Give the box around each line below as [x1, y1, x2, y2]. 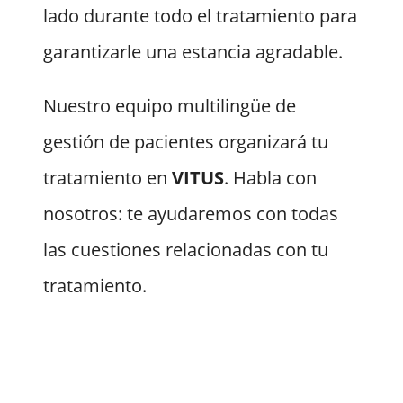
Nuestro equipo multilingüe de [43, 94, 296, 119]
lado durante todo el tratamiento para [43, 4, 357, 29]
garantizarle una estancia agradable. [43, 40, 343, 65]
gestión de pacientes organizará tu [43, 130, 328, 155]
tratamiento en [43, 166, 172, 191]
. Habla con [224, 166, 317, 191]
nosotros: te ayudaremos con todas [43, 201, 338, 227]
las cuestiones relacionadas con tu [43, 237, 328, 263]
